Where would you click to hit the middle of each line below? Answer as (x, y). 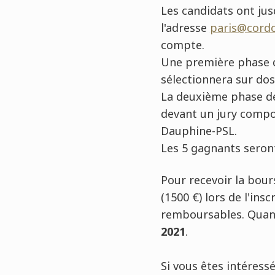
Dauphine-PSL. (199, 131)
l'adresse (185, 28)
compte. (182, 45)
